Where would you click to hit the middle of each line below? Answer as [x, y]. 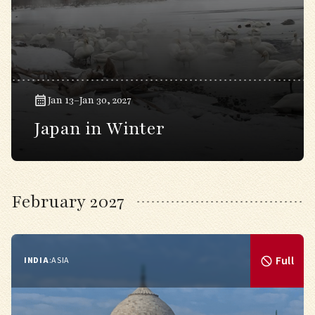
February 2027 [68, 202]
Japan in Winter [99, 129]
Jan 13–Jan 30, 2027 [90, 100]
